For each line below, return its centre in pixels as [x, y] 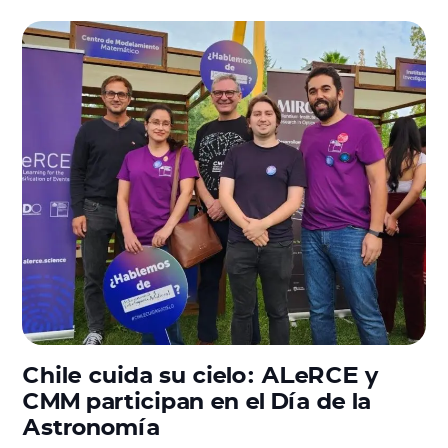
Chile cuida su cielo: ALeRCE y [200, 373]
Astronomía [91, 425]
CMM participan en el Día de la [197, 399]
